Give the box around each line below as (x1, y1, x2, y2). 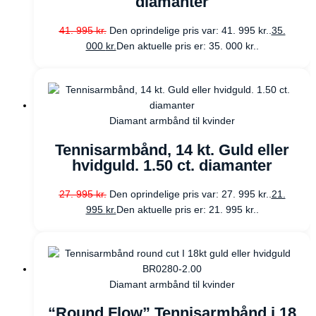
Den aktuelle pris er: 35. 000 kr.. (116, 41, 259, 52)
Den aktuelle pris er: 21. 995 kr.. (116, 204, 259, 215)
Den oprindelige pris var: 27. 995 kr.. (109, 188, 272, 200)
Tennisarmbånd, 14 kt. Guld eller (55, 140, 289, 159)
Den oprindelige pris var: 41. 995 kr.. (109, 25, 272, 37)
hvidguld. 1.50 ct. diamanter (72, 156, 272, 174)
